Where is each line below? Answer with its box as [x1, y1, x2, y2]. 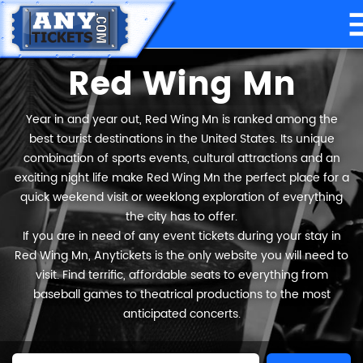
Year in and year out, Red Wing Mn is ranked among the [25, 110, 338, 129]
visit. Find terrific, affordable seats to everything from [35, 266, 328, 284]
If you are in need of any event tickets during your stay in [22, 227, 341, 246]
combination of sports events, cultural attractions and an [23, 149, 340, 168]
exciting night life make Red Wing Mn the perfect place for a [14, 169, 349, 187]
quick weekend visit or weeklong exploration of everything [20, 188, 343, 207]
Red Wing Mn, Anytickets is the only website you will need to [15, 246, 348, 265]
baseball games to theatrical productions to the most [32, 285, 331, 304]
